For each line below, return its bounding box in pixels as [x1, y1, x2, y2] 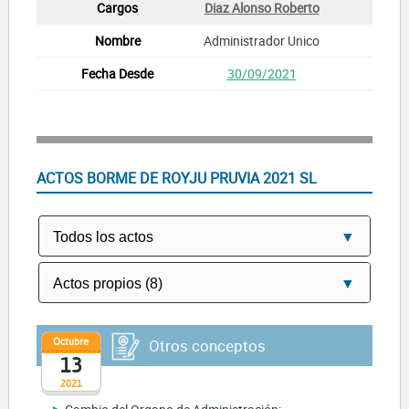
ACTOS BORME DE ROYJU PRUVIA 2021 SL [36, 167, 317, 188]
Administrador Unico [204, 31, 320, 49]
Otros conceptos [148, 334, 266, 356]
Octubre [53, 334, 89, 349]
